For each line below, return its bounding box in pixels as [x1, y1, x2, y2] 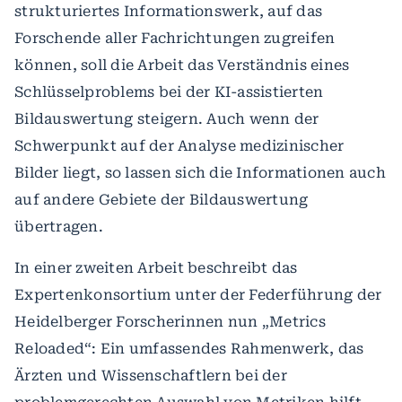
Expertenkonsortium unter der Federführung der [14, 286, 382, 303]
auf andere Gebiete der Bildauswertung [14, 191, 309, 208]
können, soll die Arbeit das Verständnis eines [14, 57, 350, 74]
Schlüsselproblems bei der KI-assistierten [14, 83, 324, 100]
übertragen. [14, 218, 103, 235]
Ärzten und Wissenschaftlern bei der [14, 367, 287, 384]
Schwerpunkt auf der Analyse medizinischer [14, 137, 345, 154]
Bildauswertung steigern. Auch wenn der [14, 110, 319, 127]
